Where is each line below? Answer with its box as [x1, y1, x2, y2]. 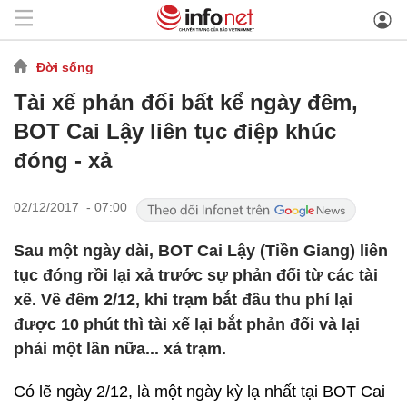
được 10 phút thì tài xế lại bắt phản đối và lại [14, 315, 360, 333]
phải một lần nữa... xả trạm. [14, 340, 226, 358]
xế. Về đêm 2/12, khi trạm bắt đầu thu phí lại [14, 291, 352, 309]
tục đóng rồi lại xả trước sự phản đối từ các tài [14, 266, 378, 284]
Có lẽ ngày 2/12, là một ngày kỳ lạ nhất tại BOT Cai [14, 382, 385, 401]
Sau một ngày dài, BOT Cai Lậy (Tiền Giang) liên [14, 242, 388, 260]
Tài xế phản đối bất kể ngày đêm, [14, 90, 358, 114]
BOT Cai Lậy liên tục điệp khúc [14, 119, 336, 144]
